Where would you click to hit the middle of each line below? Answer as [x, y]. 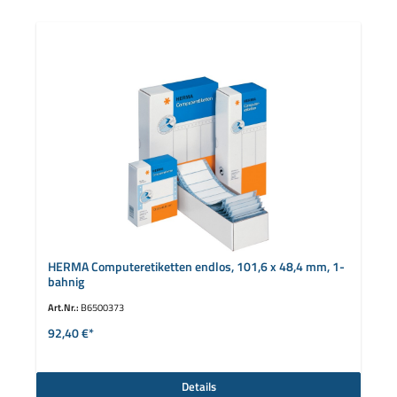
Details [198, 386]
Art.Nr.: [64, 307]
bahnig [66, 281]
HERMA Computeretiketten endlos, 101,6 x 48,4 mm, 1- [196, 266]
